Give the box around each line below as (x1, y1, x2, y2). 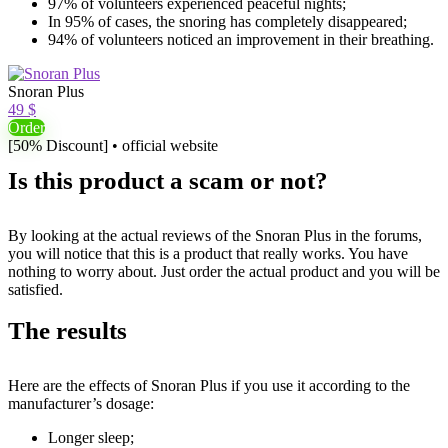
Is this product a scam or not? (8, 167, 328, 194)
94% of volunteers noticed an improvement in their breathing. (48, 31, 434, 48)
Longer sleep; (48, 429, 134, 446)
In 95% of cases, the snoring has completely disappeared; (48, 13, 407, 30)
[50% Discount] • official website (8, 137, 218, 154)
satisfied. (8, 281, 63, 298)
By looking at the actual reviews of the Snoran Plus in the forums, (8, 227, 422, 244)
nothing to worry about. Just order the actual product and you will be (8, 263, 440, 280)
